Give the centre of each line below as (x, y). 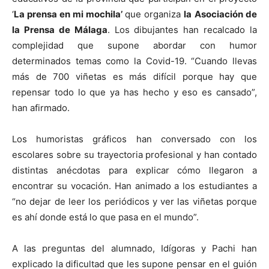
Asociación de (226, 14)
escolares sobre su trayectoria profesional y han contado (134, 154)
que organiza (153, 14)
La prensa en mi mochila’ (68, 14)
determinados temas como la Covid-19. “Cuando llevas (134, 61)
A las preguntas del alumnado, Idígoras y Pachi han (134, 248)
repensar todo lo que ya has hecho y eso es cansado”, (134, 92)
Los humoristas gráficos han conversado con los (134, 139)
